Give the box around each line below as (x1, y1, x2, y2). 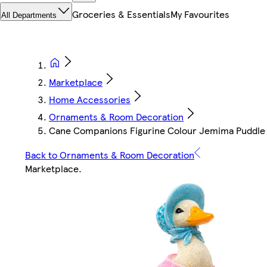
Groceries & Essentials (72, 7, 170, 21)
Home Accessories (49, 92, 131, 107)
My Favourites (170, 7, 229, 21)
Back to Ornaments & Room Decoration (25, 148, 194, 162)
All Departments (1, 11, 57, 20)
